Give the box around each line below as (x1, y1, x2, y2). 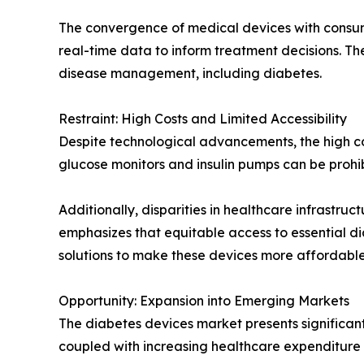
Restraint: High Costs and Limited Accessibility (58, 110, 347, 128)
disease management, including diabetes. (58, 65, 322, 82)
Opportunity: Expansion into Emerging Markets (58, 292, 349, 310)
